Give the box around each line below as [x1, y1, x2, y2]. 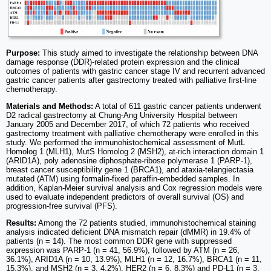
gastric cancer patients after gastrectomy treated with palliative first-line [6, 76, 256, 85]
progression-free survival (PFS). [6, 201, 117, 211]
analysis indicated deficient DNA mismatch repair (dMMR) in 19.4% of [6, 227, 250, 237]
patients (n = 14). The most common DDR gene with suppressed [6, 237, 232, 246]
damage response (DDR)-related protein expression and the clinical [6, 57, 240, 67]
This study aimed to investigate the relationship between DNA [40, 48, 258, 58]
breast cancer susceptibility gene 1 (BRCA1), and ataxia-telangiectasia [6, 165, 253, 175]
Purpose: [6, 48, 40, 58]
